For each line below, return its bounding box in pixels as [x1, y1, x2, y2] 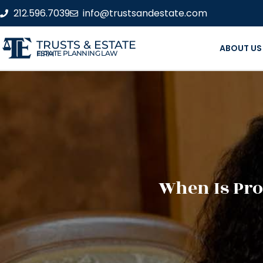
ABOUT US [219, 42, 262, 54]
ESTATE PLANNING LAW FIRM [36, 49, 54, 58]
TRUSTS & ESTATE [36, 38, 136, 52]
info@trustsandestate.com [83, 6, 207, 20]
